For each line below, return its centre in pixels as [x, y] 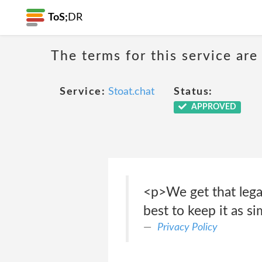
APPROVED [213, 107]
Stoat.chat [131, 92]
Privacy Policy [187, 227]
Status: [193, 92]
